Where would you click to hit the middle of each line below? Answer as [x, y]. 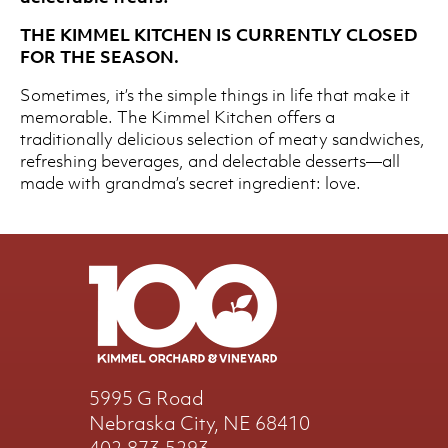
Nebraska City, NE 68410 [199, 423]
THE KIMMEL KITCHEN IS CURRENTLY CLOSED [219, 35]
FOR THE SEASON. [99, 57]
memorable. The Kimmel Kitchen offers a [177, 117]
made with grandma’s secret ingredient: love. [190, 183]
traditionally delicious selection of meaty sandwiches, [222, 139]
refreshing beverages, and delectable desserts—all [210, 161]
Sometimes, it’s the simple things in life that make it [215, 95]
